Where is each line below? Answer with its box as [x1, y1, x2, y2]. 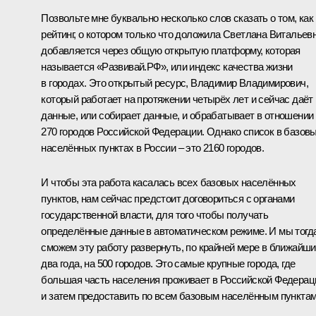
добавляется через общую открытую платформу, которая [41, 44, 300, 56]
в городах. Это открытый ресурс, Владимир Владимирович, [41, 76, 308, 89]
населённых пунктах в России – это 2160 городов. [41, 141, 265, 154]
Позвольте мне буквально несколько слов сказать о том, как [41, 11, 314, 24]
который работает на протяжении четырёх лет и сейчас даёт [41, 92, 313, 105]
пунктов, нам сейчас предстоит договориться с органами [41, 192, 295, 205]
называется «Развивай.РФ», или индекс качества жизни [41, 60, 293, 73]
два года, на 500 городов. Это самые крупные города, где [41, 257, 296, 269]
